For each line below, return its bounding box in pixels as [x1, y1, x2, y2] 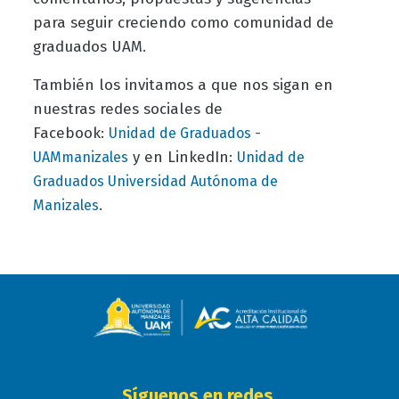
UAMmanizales [32, 149, 128, 167]
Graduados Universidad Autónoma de [32, 173, 278, 191]
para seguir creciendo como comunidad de [32, 13, 334, 33]
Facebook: [32, 124, 109, 143]
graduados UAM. [32, 37, 146, 57]
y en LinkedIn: [127, 148, 237, 167]
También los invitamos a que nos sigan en [32, 76, 333, 95]
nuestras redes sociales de [32, 100, 223, 119]
